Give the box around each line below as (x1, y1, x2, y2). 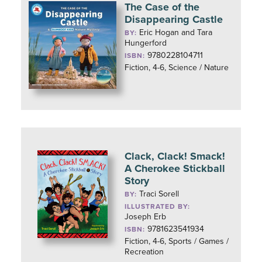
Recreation (125, 247, 164, 257)
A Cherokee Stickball (125, 162, 226, 175)
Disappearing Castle (125, 13, 223, 26)
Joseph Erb (125, 212, 167, 222)
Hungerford (125, 38, 167, 48)
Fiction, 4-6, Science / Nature (125, 63, 229, 73)
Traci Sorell (139, 189, 180, 199)
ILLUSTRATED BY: (125, 202, 191, 211)
